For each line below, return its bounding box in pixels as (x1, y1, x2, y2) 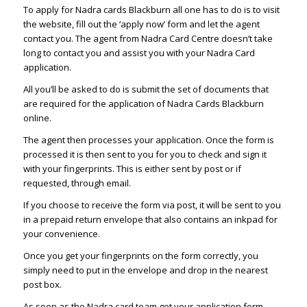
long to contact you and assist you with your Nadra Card (23, 47, 255, 60)
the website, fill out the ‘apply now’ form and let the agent (23, 18, 260, 31)
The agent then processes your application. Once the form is (23, 134, 274, 147)
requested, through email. (23, 177, 131, 190)
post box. (23, 278, 62, 291)
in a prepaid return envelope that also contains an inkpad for (23, 213, 278, 226)
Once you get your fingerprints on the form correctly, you (23, 249, 258, 262)
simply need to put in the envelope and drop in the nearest (23, 264, 268, 277)
